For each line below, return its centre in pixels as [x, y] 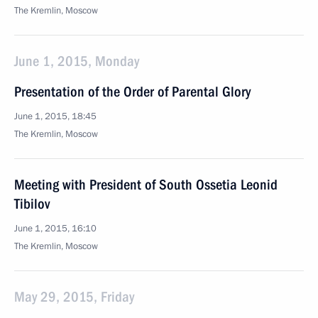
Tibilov [32, 204]
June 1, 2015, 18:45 [55, 116]
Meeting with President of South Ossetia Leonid [146, 185]
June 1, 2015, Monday [77, 61]
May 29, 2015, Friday [74, 297]
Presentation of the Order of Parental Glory [132, 92]
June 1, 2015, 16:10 [55, 229]
